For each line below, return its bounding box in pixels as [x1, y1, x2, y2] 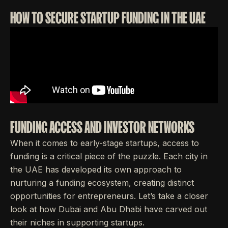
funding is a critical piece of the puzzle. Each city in [10, 151, 208, 161]
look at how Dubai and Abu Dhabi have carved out [10, 204, 207, 214]
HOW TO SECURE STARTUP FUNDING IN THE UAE [10, 9, 206, 26]
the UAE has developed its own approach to [10, 164, 182, 175]
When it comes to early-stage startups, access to [10, 138, 199, 148]
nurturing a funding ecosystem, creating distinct [10, 178, 194, 188]
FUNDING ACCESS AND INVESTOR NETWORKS [10, 118, 194, 136]
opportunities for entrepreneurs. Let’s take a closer [10, 191, 208, 201]
